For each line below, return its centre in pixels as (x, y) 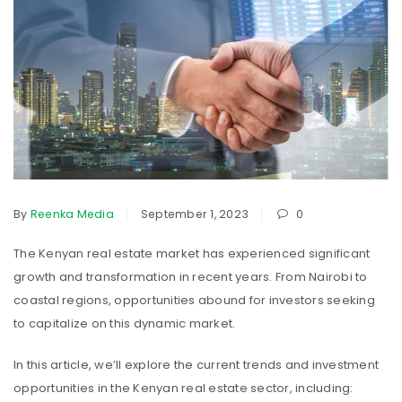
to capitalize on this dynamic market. (125, 324)
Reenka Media (72, 214)
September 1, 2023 (194, 214)
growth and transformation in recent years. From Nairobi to (191, 277)
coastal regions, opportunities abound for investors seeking (194, 301)
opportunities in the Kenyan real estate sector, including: (184, 389)
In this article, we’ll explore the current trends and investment (196, 365)
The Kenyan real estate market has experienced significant (192, 254)
